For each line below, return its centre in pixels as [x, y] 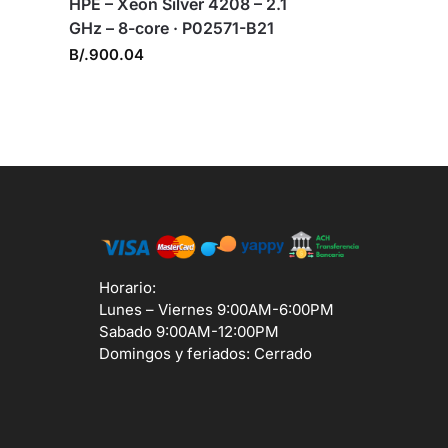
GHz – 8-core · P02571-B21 [172, 27]
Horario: [127, 287]
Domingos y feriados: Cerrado [205, 353]
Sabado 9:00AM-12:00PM [188, 331]
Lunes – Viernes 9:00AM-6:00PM [216, 309]
